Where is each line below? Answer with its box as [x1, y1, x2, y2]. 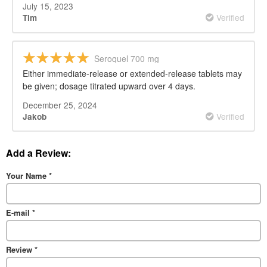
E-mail [6, 207, 32, 219]
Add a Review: [6, 146, 71, 160]
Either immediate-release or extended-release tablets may [23, 67, 242, 79]
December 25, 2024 [23, 98, 97, 111]
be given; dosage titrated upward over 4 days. [23, 79, 195, 92]
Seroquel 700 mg [94, 52, 159, 64]
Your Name [6, 170, 49, 182]
